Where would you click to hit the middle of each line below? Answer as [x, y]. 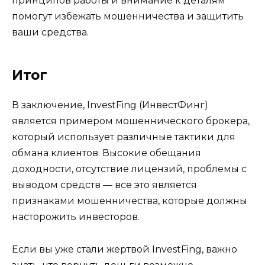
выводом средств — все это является [104, 185]
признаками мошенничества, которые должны [130, 201]
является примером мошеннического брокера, [131, 121]
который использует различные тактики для [124, 137]
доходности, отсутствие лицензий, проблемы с [129, 169]
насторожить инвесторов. [76, 217]
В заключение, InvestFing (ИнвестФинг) [110, 105]
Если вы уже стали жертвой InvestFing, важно [125, 249]
